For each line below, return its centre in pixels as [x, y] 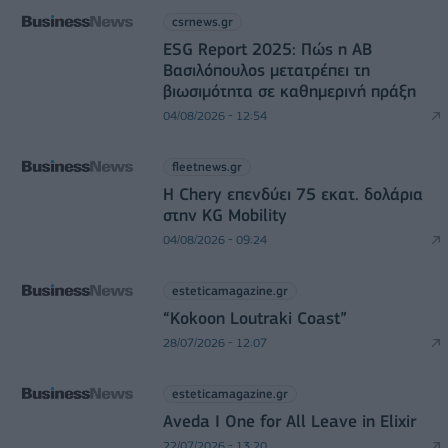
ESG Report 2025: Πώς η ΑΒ [267, 48]
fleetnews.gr [206, 166]
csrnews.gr [202, 21]
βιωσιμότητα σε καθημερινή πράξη [289, 90]
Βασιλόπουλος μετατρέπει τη [266, 69]
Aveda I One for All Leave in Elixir [289, 420]
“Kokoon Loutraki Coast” [254, 317]
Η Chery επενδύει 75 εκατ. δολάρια [292, 193]
